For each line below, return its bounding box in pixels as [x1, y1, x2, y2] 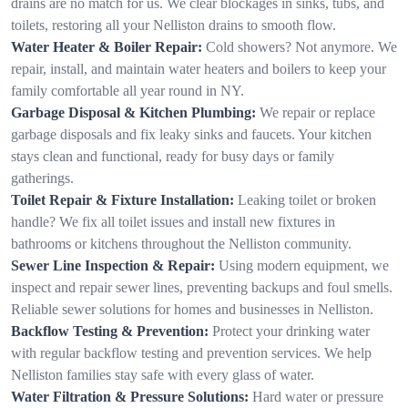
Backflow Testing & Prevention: [11, 322, 209, 339]
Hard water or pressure [252, 388, 383, 404]
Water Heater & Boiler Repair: [11, 38, 202, 55]
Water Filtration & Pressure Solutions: [11, 388, 249, 404]
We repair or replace [260, 104, 375, 120]
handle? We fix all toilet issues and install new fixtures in [11, 213, 335, 229]
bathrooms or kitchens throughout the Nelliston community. [11, 235, 352, 251]
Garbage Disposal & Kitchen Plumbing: [11, 104, 256, 120]
